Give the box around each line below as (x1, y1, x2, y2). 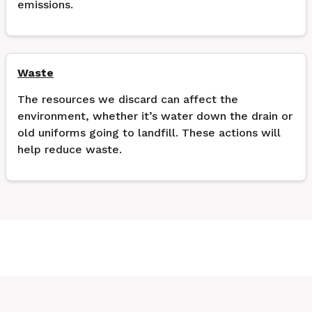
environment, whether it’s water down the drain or (17, 109, 292, 123)
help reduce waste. (17, 143, 122, 156)
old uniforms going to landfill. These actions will (17, 126, 281, 139)
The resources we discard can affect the (17, 93, 238, 106)
